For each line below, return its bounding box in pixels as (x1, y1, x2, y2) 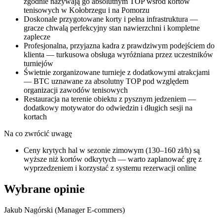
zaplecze (24, 33, 50, 41)
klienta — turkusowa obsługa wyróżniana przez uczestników (24, 50, 213, 59)
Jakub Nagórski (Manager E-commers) (4, 205, 125, 214)
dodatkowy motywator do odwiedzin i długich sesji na (24, 104, 192, 112)
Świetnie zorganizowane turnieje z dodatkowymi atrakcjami (24, 68, 210, 77)
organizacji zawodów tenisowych (24, 86, 128, 95)
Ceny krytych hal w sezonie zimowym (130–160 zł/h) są (24, 146, 200, 155)
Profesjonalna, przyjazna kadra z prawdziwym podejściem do (24, 41, 215, 50)
